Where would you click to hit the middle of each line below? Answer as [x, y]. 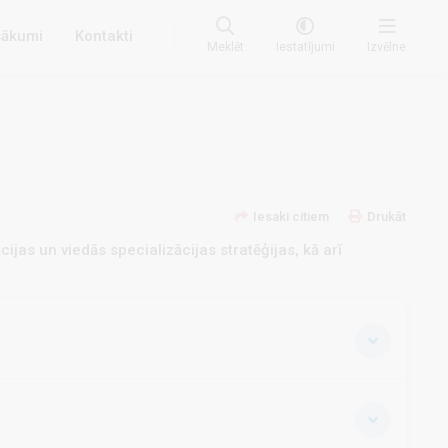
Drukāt [386, 216]
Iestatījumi [305, 47]
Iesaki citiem [291, 216]
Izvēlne [386, 47]
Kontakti [104, 36]
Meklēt [225, 47]
